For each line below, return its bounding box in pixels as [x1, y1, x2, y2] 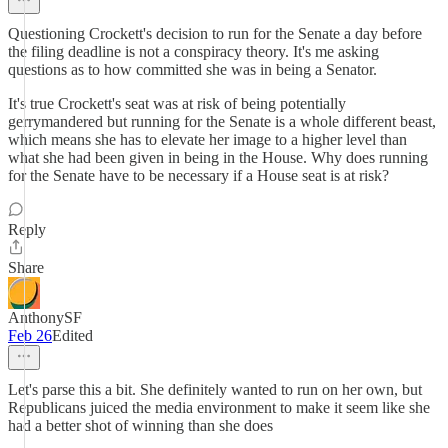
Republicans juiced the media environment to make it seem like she [8, 399, 430, 416]
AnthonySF [8, 309, 82, 326]
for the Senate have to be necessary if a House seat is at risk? [8, 167, 389, 184]
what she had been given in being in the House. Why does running [8, 149, 428, 166]
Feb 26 [8, 327, 52, 344]
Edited [52, 327, 93, 344]
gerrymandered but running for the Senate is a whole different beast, [8, 113, 436, 130]
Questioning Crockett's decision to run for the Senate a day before [8, 25, 422, 42]
